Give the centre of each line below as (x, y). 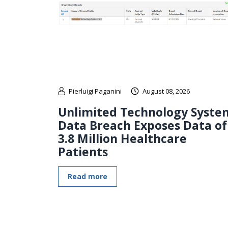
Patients (83, 151)
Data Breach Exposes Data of (142, 125)
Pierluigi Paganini (95, 91)
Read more (88, 176)
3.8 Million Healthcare (122, 138)
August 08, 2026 (166, 91)
